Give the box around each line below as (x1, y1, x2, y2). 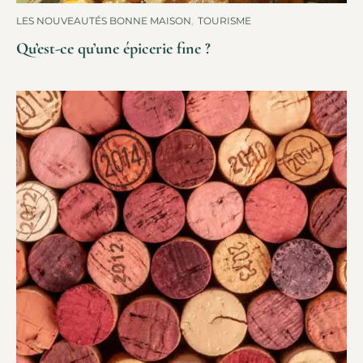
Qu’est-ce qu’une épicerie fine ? (16, 39, 211, 59)
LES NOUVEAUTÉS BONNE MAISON (16, 15, 191, 28)
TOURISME (198, 15, 251, 28)
